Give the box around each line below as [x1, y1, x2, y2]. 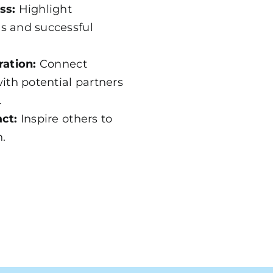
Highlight [15, 2, 73, 16]
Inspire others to [17, 112, 113, 126]
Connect [36, 57, 87, 71]
